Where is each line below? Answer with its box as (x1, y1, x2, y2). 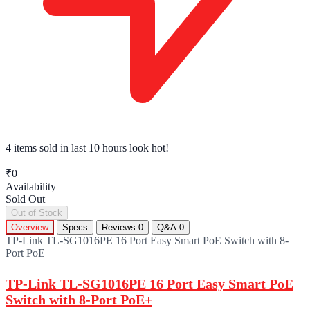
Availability (6, 180, 56, 192)
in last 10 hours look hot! (57, 141, 169, 154)
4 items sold (6, 141, 57, 154)
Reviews (102, 221, 138, 232)
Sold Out (6, 192, 45, 205)
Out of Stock (11, 207, 62, 218)
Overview (11, 221, 48, 232)
